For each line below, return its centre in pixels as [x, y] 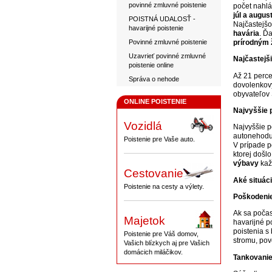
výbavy [246, 164]
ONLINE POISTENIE [155, 101]
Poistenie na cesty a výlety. [164, 187]
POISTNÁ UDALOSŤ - [162, 19]
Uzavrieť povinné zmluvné [167, 56]
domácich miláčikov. [153, 252]
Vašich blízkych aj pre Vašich [167, 243]
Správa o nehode [154, 79]
